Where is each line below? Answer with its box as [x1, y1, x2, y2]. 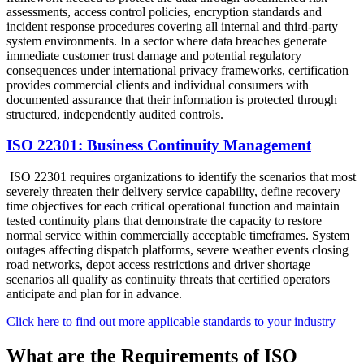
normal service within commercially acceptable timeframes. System [6, 227, 349, 242]
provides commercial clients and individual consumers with [6, 77, 309, 92]
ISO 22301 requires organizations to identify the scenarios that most [6, 169, 356, 184]
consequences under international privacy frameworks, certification [6, 63, 349, 77]
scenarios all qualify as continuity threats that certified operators [6, 271, 330, 286]
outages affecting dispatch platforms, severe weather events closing [6, 242, 349, 257]
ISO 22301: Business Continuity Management [6, 136, 311, 154]
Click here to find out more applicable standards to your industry [6, 314, 336, 328]
